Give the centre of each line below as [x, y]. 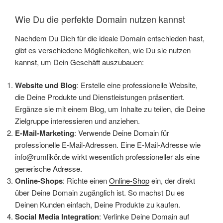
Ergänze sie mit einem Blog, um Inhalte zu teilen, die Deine [110, 109]
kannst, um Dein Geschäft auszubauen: [79, 62]
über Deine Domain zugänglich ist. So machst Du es [100, 193]
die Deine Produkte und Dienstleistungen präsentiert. [100, 97]
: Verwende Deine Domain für [122, 133]
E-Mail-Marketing [45, 133]
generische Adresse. [49, 169]
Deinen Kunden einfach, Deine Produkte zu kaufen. [98, 205]
